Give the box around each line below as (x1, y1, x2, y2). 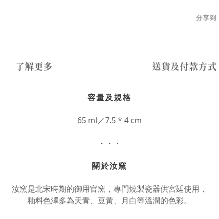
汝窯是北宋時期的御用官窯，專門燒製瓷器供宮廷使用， (12, 183, 207, 195)
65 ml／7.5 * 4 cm (77, 115, 142, 126)
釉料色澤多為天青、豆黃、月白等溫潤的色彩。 (27, 195, 192, 206)
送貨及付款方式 (152, 62, 218, 72)
